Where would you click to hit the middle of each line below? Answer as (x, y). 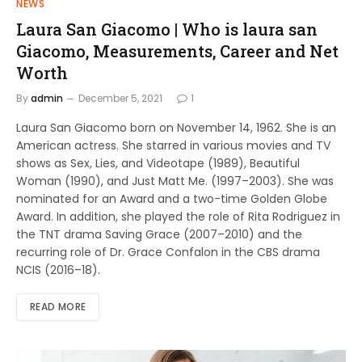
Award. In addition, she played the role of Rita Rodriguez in (178, 216)
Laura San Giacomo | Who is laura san (167, 29)
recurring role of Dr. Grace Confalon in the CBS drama (168, 252)
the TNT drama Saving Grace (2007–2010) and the (159, 234)
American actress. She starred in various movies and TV (173, 145)
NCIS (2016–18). (58, 269)
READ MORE (58, 306)
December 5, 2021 (120, 98)
